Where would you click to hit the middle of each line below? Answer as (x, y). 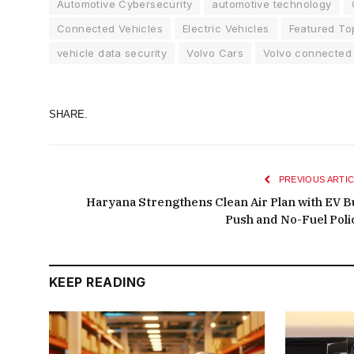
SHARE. (68, 115)
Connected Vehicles (110, 28)
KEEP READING (98, 282)
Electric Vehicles (226, 28)
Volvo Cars (215, 53)
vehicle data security (112, 53)
